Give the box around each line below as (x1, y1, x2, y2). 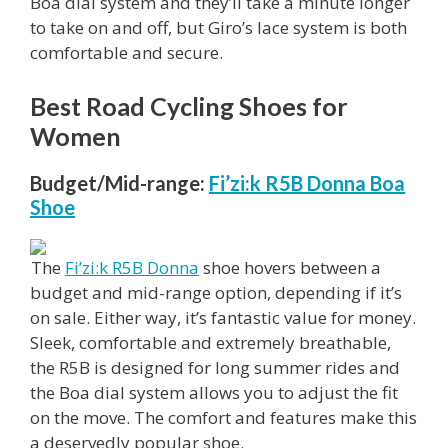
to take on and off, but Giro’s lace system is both (30, 16, 407, 40)
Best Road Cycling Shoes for (30, 90, 348, 121)
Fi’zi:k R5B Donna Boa (209, 170, 405, 195)
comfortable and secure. (30, 41, 223, 65)
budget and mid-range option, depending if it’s (30, 280, 402, 304)
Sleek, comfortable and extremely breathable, (30, 330, 391, 354)
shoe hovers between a (199, 255, 381, 279)
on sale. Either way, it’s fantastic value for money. (30, 305, 416, 329)
